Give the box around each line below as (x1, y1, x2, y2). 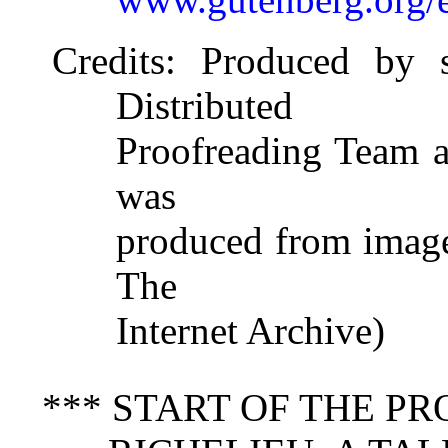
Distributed (115, 84, 293, 127)
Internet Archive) (115, 309, 385, 352)
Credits (51, 39, 165, 82)
